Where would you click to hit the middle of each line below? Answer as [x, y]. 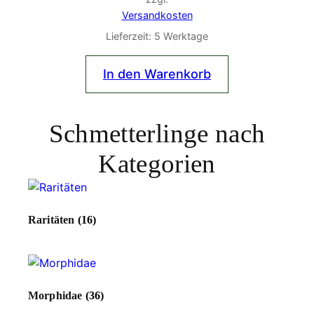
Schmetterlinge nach [157, 134]
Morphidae [57, 296]
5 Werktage [181, 36]
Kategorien [157, 164]
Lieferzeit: [130, 36]
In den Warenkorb [157, 74]
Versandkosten [157, 15]
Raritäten [53, 220]
